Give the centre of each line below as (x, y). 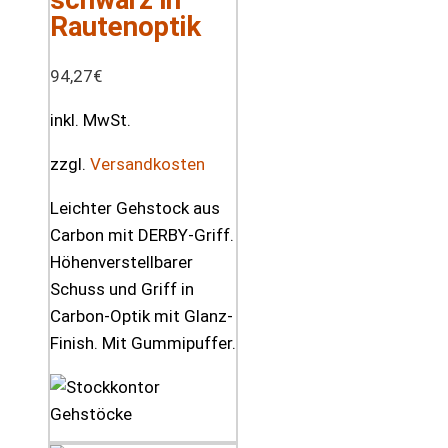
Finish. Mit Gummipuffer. (143, 342)
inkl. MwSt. (90, 119)
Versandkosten (147, 163)
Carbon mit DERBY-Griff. (142, 234)
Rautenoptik (125, 26)
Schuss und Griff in (122, 288)
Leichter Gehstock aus (135, 207)
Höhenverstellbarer (121, 261)
